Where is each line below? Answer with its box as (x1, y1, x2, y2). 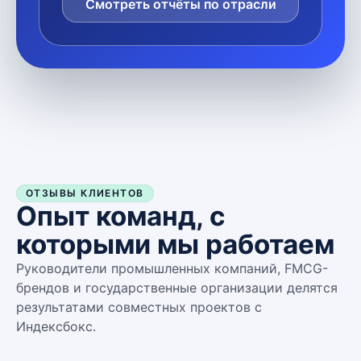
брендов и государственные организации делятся (16, 279, 338, 296)
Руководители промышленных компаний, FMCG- (16, 259, 328, 276)
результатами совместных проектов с (16, 298, 262, 315)
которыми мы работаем (16, 227, 334, 260)
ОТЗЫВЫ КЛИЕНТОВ (26, 186, 144, 199)
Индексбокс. (16, 317, 96, 334)
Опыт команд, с (16, 199, 225, 232)
